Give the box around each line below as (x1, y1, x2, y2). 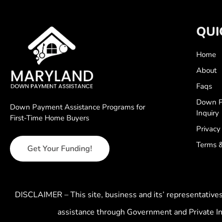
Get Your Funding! (27, 143, 92, 154)
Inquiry (196, 108, 219, 118)
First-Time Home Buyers (10, 113, 89, 123)
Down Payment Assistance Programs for (10, 102, 145, 112)
